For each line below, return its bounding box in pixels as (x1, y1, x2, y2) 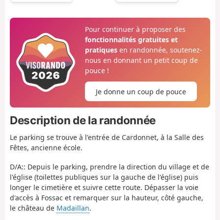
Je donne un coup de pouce (95, 86, 186, 96)
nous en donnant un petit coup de (84, 55, 198, 65)
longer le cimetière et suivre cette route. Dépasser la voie (10, 182, 198, 192)
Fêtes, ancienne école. (10, 143, 82, 153)
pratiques (84, 45, 117, 55)
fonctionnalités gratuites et (84, 34, 178, 44)
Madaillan (56, 203, 89, 213)
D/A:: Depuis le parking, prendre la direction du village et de (10, 162, 209, 171)
